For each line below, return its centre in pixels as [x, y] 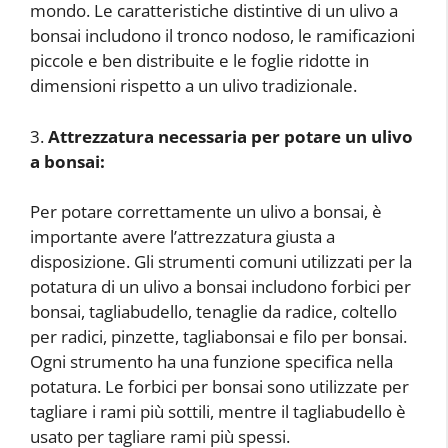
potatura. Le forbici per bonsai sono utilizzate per [219, 386]
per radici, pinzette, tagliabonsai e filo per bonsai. [218, 336]
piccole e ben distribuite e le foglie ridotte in [199, 60]
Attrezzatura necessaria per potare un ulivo [230, 136]
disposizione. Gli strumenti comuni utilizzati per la [221, 261]
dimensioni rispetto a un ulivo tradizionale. [193, 85]
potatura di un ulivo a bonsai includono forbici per [220, 286]
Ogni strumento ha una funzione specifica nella [211, 361]
